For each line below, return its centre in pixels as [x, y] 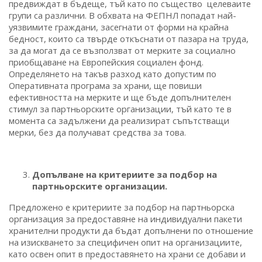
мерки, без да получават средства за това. [97, 132]
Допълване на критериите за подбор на [125, 174]
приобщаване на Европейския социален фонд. [106, 62]
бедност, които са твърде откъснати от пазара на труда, [129, 38]
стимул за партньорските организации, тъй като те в [120, 108]
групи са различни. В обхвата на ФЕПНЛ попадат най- [123, 15]
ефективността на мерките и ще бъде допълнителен [120, 97]
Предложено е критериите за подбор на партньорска [122, 207]
